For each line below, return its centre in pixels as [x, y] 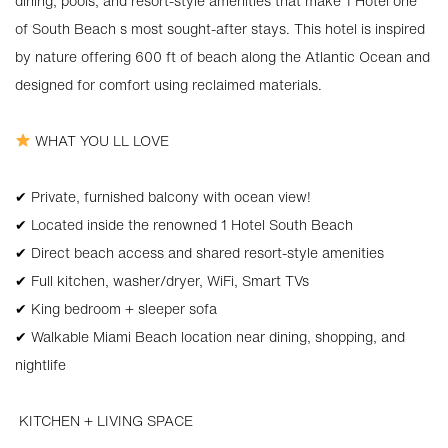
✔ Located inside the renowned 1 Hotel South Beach [184, 224]
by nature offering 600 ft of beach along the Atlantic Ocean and [222, 56]
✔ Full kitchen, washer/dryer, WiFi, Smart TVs [162, 280]
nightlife [40, 364]
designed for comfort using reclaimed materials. [168, 84]
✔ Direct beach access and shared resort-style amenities [199, 252]
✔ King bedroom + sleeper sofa [116, 308]
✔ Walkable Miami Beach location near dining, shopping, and [210, 336]
